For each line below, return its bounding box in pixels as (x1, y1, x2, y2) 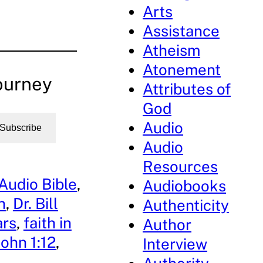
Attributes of (143, 80, 231, 98)
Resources (143, 157, 218, 176)
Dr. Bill (12, 194, 58, 213)
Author (143, 215, 192, 234)
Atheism (143, 41, 201, 59)
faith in (23, 214, 72, 232)
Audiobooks (143, 177, 227, 195)
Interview (143, 235, 208, 253)
